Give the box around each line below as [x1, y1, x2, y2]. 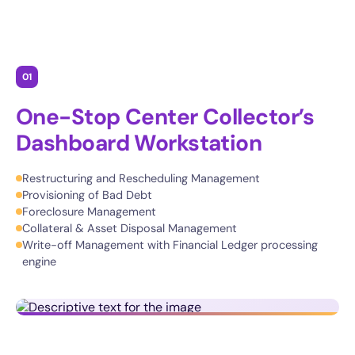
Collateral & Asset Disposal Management [22, 221, 237, 235]
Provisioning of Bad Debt [22, 188, 152, 202]
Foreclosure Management [22, 204, 156, 219]
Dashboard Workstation [16, 128, 262, 158]
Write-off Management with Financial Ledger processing [22, 238, 318, 252]
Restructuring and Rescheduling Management [22, 171, 260, 185]
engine [22, 254, 56, 269]
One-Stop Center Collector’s [16, 102, 315, 132]
